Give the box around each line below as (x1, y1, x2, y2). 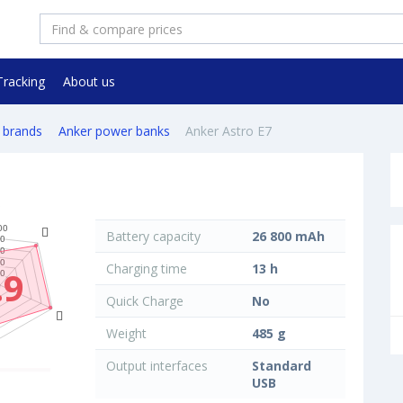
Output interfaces (102, 357, 208, 375)
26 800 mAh (251, 228, 325, 246)
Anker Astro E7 (185, 122, 272, 140)
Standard (251, 357, 311, 375)
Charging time (102, 260, 187, 278)
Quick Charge (102, 292, 184, 310)
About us (62, 73, 115, 90)
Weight (102, 325, 147, 343)
